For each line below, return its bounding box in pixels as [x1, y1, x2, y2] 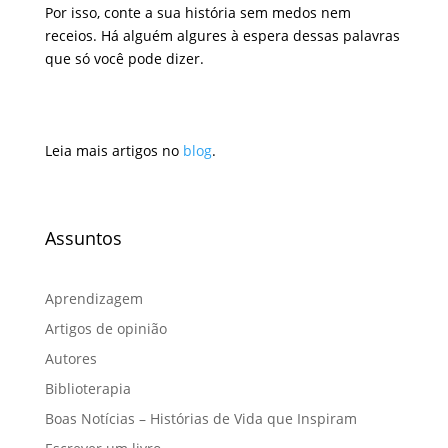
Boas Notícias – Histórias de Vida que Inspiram [44, 408, 357, 428]
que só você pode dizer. [44, 48, 204, 68]
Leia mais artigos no [44, 140, 183, 160]
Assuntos [44, 225, 122, 250]
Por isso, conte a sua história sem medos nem [44, 2, 351, 22]
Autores [44, 348, 97, 368]
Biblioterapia [44, 378, 131, 398]
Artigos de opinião [44, 318, 167, 338]
